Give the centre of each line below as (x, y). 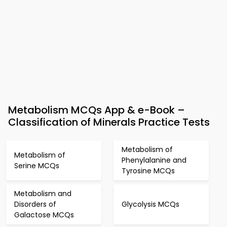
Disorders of (35, 204)
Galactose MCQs (44, 215)
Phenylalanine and (154, 160)
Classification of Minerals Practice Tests (109, 122)
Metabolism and (43, 194)
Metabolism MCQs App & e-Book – (97, 110)
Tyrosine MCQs (148, 171)
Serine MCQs (37, 165)
